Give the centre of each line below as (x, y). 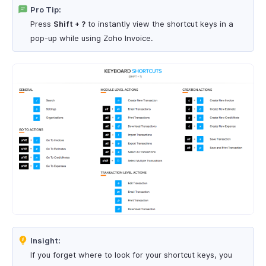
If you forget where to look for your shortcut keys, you (131, 255)
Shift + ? (69, 24)
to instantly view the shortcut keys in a (159, 24)
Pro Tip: (46, 9)
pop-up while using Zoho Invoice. (92, 38)
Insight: (45, 241)
